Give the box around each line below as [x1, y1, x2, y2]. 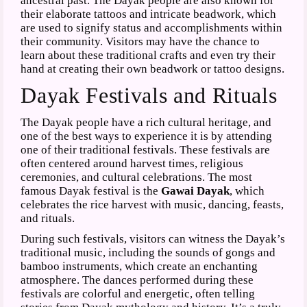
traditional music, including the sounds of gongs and [21, 245, 276, 259]
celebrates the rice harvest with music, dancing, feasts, [21, 197, 284, 211]
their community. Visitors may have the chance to [21, 35, 260, 49]
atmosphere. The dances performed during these [21, 273, 254, 286]
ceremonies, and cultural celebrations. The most [21, 170, 253, 184]
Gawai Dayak [161, 184, 230, 197]
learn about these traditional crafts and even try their [21, 49, 276, 62]
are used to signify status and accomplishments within [21, 21, 283, 35]
